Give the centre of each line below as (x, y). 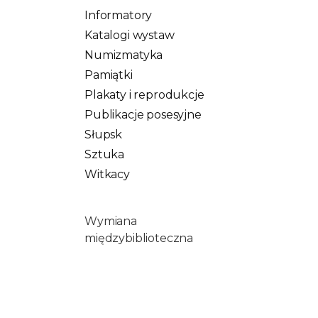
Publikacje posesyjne (143, 114)
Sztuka (105, 154)
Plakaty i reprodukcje (144, 94)
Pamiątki (109, 75)
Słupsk (104, 134)
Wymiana (111, 221)
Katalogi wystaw (130, 35)
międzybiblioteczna (139, 238)
